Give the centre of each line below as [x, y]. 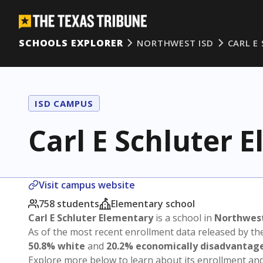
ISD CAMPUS [64, 103]
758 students [69, 204]
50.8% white [57, 246]
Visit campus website [87, 185]
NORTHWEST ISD [175, 43]
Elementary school [153, 204]
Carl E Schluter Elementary [91, 218]
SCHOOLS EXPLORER [71, 43]
